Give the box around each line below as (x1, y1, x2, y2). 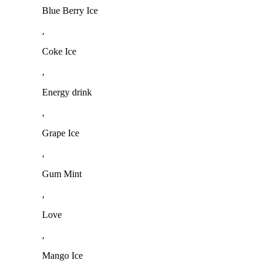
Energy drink (42, 86, 92, 97)
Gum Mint (42, 168, 82, 179)
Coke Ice (42, 46, 76, 56)
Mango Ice (42, 250, 83, 261)
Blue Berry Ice (42, 5, 98, 16)
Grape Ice (42, 127, 79, 138)
